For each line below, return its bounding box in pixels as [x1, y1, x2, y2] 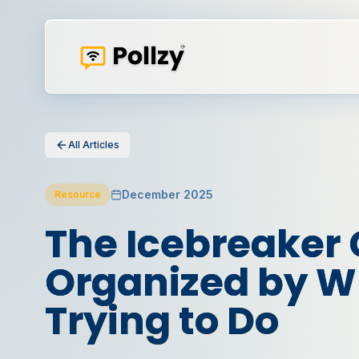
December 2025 [122, 188, 213, 201]
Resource [54, 188, 101, 200]
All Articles [68, 139, 119, 151]
